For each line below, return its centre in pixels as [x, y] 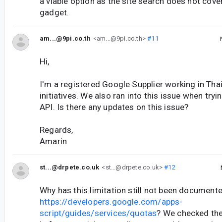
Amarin [54, 141]
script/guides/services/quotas [98, 213]
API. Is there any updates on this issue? [114, 107]
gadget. [55, 13]
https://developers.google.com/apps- [111, 202]
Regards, [56, 130]
